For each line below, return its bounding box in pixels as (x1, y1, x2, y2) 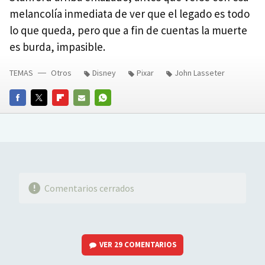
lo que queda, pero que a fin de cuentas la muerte (9, 23, 247, 37)
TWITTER (31, 108, 64, 119)
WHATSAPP (95, 108, 134, 119)
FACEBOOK (9, 108, 47, 119)
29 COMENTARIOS (114, 239, 177, 250)
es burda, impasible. (9, 40, 105, 54)
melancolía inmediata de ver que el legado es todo (9, 7, 250, 21)
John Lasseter (174, 67, 225, 78)
